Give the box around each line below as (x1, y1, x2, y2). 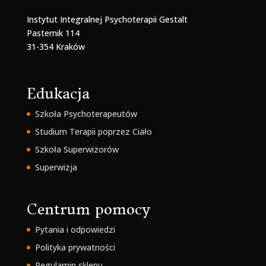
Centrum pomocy (26, 200, 150, 218)
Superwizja (34, 161, 77, 173)
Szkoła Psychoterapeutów (34, 107, 137, 119)
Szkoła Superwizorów (34, 143, 119, 155)
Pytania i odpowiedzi (34, 223, 115, 235)
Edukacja (26, 84, 90, 103)
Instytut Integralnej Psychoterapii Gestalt (26, 14, 188, 26)
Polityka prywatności (34, 241, 115, 253)
